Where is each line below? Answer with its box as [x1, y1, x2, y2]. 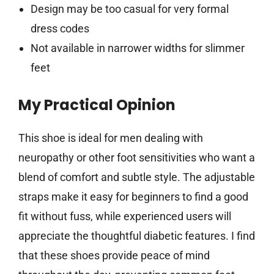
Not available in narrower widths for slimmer [30, 42, 245, 55]
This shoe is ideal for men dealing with [18, 131, 203, 145]
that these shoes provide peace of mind [18, 249, 210, 262]
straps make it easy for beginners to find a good [18, 190, 248, 204]
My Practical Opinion [18, 95, 176, 116]
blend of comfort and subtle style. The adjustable [18, 171, 255, 184]
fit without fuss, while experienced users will [18, 210, 231, 223]
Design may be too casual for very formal [30, 2, 229, 16]
